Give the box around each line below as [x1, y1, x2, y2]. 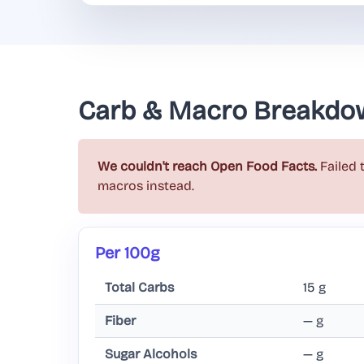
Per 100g [95, 243, 160, 263]
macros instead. [97, 178, 194, 194]
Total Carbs [105, 279, 174, 296]
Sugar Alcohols [105, 346, 197, 362]
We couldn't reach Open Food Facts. [97, 158, 317, 175]
